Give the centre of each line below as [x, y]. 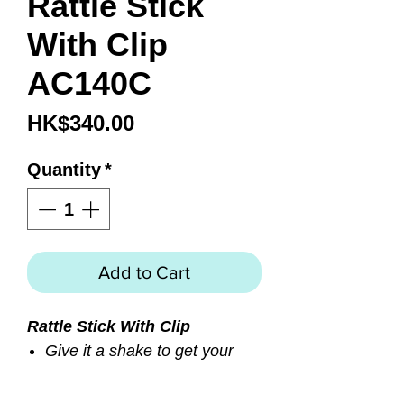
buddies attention [107, 376]
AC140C [89, 84]
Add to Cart [144, 273]
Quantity [64, 170]
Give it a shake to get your [139, 351]
